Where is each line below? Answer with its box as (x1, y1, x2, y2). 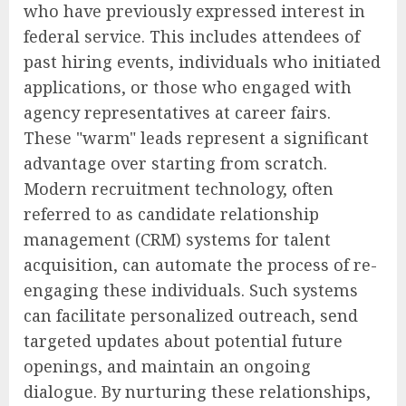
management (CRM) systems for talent (24, 227, 331, 250)
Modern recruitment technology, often (24, 177, 333, 199)
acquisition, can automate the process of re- (24, 253, 377, 275)
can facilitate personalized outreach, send (24, 304, 358, 326)
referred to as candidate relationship (24, 202, 319, 225)
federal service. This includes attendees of (24, 24, 360, 47)
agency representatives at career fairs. (24, 101, 331, 123)
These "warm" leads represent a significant (24, 126, 369, 149)
